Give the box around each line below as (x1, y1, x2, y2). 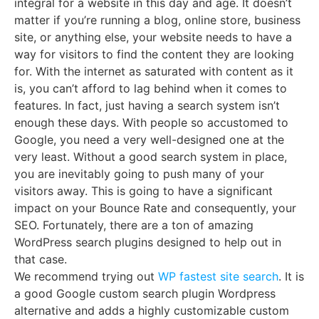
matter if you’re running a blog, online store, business (14, 13, 300, 28)
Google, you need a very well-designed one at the (14, 132, 284, 147)
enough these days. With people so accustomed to (14, 115, 288, 130)
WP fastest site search (158, 269, 278, 284)
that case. (14, 252, 67, 267)
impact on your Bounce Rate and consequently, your (14, 201, 296, 216)
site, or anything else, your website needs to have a (14, 30, 292, 45)
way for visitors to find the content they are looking (14, 47, 294, 62)
